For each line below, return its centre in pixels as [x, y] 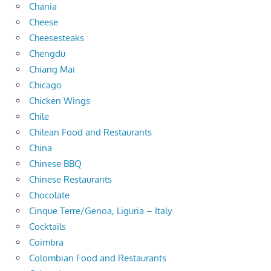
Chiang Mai [52, 69]
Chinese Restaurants [70, 179]
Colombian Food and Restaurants [98, 258]
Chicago [45, 85]
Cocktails [47, 226]
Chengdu [47, 53]
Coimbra [46, 242]
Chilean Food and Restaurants [90, 132]
